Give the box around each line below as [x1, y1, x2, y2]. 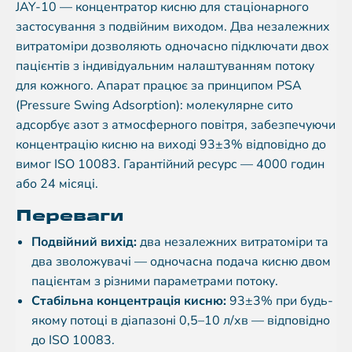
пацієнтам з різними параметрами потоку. [31, 273, 278, 291]
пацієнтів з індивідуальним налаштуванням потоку [16, 57, 314, 75]
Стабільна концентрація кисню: [31, 292, 226, 310]
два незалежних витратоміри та [137, 233, 328, 251]
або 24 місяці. [16, 175, 98, 193]
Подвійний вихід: [31, 233, 137, 251]
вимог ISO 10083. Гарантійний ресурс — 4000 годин [16, 156, 324, 174]
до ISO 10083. [31, 332, 115, 350]
